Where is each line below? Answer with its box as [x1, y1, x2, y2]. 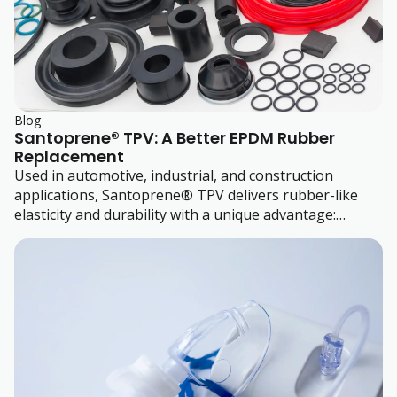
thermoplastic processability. [14, 223, 205, 244]
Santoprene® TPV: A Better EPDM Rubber [14, 126, 335, 149]
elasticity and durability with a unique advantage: [14, 204, 336, 224]
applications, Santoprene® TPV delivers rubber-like [14, 184, 358, 205]
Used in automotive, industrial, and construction [14, 165, 333, 185]
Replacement [14, 144, 124, 167]
